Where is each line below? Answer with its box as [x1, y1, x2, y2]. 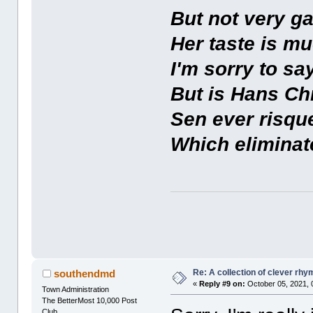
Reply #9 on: [199, 279, 246, 288]
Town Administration [42, 285, 110, 294]
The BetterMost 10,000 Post [42, 296, 138, 305]
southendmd [53, 268, 115, 280]
